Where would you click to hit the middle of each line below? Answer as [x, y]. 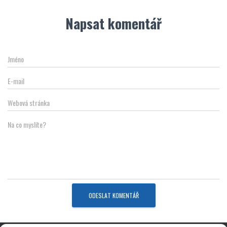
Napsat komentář [113, 24]
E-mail [16, 81]
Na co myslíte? [27, 125]
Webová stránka [29, 103]
